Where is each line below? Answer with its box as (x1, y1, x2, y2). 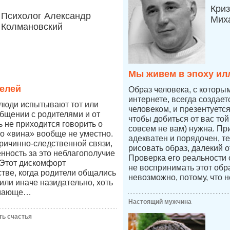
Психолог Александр (1, 11, 91, 21)
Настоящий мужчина (128, 198, 191, 205)
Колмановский (1, 22, 63, 32)
